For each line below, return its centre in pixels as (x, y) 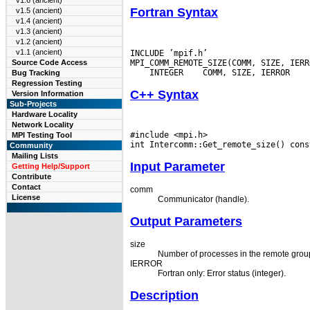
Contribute (31, 176)
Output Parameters (186, 222)
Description (164, 296)
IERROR (146, 264)
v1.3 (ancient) (39, 31)
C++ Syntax (164, 94)
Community (30, 145)
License (26, 197)
